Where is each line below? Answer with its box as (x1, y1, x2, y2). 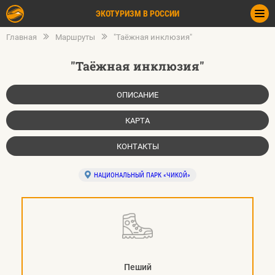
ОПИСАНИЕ (117, 90, 158, 99)
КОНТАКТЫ (116, 141, 159, 151)
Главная (6, 33, 37, 42)
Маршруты (55, 33, 95, 42)
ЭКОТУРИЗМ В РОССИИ (95, 9, 179, 18)
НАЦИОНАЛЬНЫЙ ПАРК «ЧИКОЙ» (94, 171, 190, 179)
